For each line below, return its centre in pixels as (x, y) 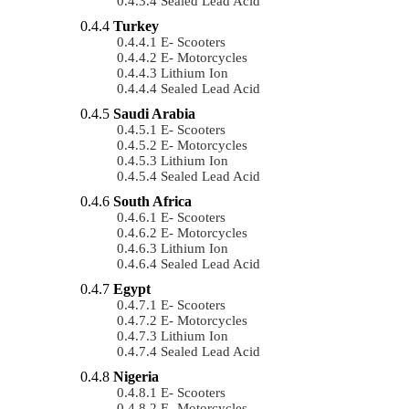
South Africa (152, 201)
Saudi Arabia (154, 113)
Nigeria (136, 376)
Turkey (136, 26)
